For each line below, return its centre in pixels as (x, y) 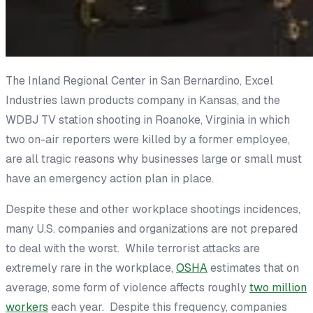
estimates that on (253, 268)
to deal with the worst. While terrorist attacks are (133, 248)
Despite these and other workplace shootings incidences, (153, 209)
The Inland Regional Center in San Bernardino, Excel (139, 80)
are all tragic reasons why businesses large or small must (154, 159)
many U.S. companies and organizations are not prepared (152, 228)
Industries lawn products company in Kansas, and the (143, 100)
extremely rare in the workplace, (91, 268)
